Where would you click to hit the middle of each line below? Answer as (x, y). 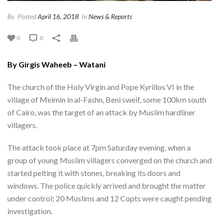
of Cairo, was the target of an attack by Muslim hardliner (101, 112)
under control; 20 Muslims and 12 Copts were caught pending (109, 198)
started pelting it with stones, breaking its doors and (94, 173)
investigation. (30, 211)
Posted (27, 16)
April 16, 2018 (58, 16)
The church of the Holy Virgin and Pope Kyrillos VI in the (101, 87)
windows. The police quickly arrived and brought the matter (107, 185)
